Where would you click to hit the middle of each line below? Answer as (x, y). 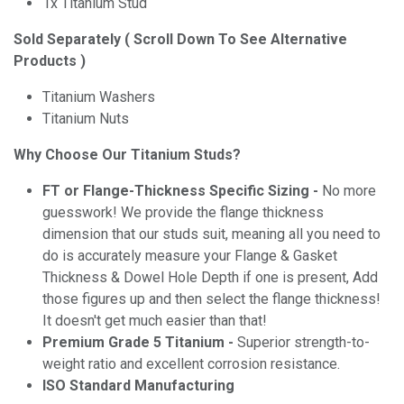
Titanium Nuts (86, 119)
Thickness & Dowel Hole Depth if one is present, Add (210, 278)
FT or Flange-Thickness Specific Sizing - (180, 191)
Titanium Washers (99, 97)
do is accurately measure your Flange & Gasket (190, 256)
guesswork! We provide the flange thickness (183, 213)
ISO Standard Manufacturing (138, 386)
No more (347, 191)
